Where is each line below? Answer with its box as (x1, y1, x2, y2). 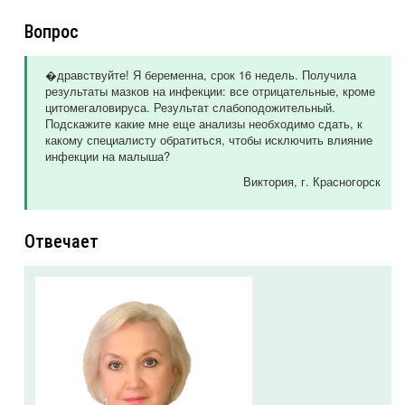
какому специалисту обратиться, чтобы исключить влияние (45, 131, 372, 149)
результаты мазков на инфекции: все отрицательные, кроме (45, 82, 375, 100)
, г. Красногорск (294, 173, 381, 191)
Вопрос (24, 21, 79, 43)
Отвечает (24, 231, 99, 253)
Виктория (243, 173, 294, 191)
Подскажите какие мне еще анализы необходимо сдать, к (45, 115, 363, 133)
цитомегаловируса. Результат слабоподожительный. (45, 99, 335, 117)
